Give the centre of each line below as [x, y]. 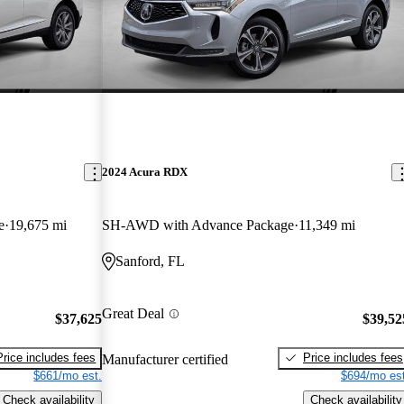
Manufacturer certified [165, 359]
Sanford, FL [151, 262]
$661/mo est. [68, 375]
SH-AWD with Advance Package [198, 225]
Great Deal [133, 314]
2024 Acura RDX [145, 172]
